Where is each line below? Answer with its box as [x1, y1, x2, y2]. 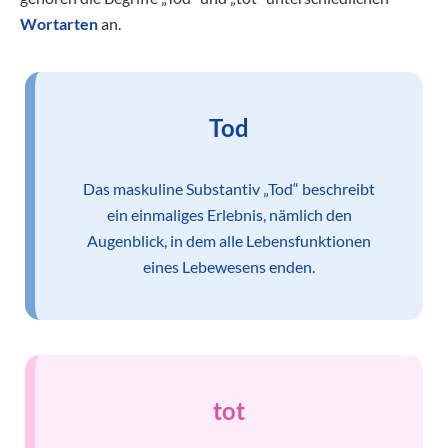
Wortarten [20, 14, 98, 33]
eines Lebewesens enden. [143, 257, 315, 276]
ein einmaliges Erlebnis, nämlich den [106, 205, 352, 224]
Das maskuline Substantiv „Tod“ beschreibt [83, 179, 375, 198]
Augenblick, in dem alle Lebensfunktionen [87, 231, 371, 250]
